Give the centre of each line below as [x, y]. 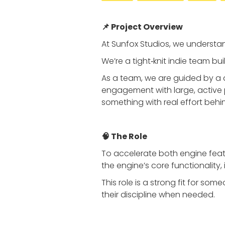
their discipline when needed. [158, 195]
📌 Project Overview [142, 27]
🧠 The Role [124, 136]
